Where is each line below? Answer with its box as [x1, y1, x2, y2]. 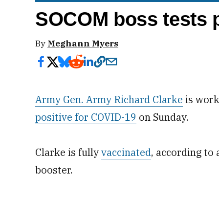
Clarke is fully [35, 146, 101, 159]
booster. [35, 163, 73, 176]
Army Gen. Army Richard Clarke [35, 93, 183, 106]
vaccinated [101, 146, 151, 159]
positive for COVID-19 [35, 110, 136, 124]
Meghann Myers [47, 38, 118, 49]
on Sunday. [136, 110, 189, 124]
